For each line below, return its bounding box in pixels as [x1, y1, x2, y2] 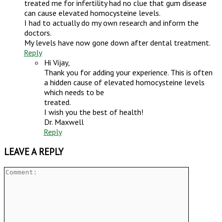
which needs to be [44, 87, 104, 97]
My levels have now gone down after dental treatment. [24, 37, 211, 48]
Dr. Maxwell [44, 116, 84, 127]
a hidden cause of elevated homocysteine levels [44, 77, 205, 87]
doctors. [24, 27, 52, 38]
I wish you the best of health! [44, 107, 143, 117]
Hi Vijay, [44, 57, 70, 67]
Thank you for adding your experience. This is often [44, 67, 213, 77]
